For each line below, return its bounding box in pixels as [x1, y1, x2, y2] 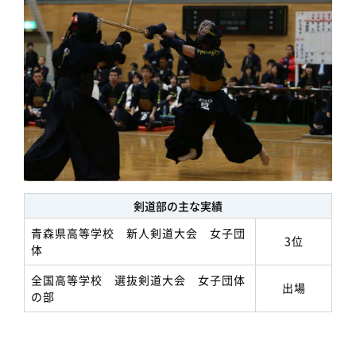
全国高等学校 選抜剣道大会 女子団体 [31, 272, 246, 288]
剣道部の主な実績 [133, 198, 222, 215]
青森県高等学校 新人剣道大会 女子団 [31, 225, 246, 242]
